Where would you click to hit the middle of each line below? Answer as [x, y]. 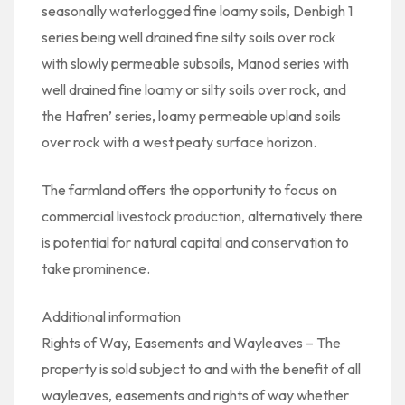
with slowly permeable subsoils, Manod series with [195, 63]
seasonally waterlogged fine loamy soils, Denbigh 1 [197, 11]
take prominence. [96, 268]
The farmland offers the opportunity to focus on [189, 190]
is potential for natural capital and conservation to [195, 242]
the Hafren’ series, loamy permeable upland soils [191, 116]
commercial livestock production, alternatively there [202, 216]
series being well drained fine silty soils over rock [189, 37]
